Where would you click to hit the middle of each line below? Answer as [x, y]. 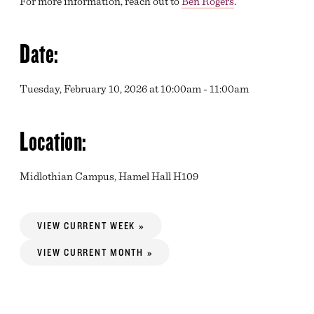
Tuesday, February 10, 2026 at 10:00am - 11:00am [135, 89]
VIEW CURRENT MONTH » [95, 252]
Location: [53, 141]
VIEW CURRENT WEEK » [91, 226]
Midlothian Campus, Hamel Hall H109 [109, 176]
